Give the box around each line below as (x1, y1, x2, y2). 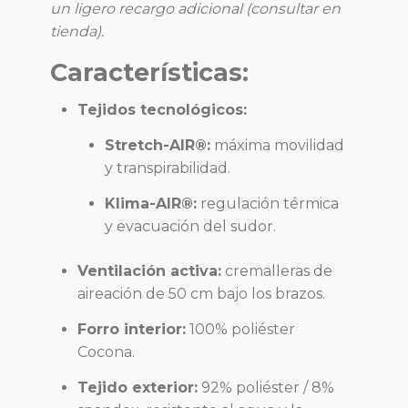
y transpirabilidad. (105, 159, 230, 178)
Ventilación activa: (77, 262, 221, 280)
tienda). (50, 23, 104, 41)
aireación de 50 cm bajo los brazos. (77, 285, 325, 303)
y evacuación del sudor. (105, 218, 276, 236)
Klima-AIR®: (105, 195, 197, 213)
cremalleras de (221, 262, 332, 280)
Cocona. (77, 343, 135, 362)
